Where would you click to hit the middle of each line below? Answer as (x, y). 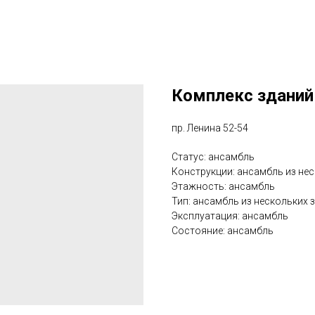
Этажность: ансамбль (223, 186)
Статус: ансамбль (213, 157)
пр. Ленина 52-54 (210, 128)
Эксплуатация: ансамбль (230, 216)
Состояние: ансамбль (223, 231)
